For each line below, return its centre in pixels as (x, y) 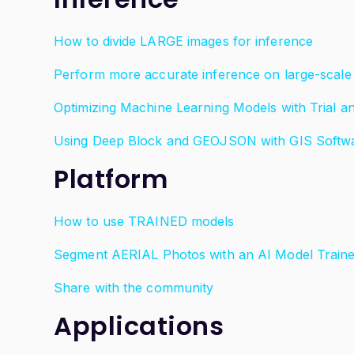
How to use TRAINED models (144, 221)
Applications (139, 326)
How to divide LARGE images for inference (183, 41)
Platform (111, 179)
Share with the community (134, 288)
